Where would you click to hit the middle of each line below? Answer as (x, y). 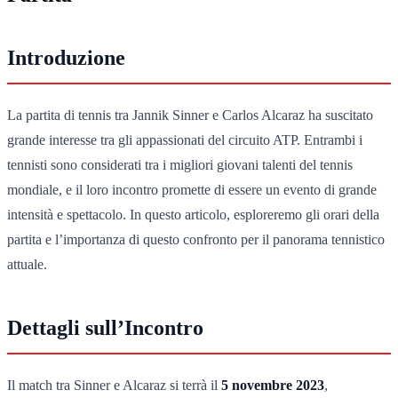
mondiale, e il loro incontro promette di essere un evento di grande (192, 189)
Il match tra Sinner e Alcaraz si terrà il (114, 385)
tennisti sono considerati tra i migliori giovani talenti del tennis (180, 164)
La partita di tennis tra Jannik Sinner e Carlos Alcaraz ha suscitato (190, 115)
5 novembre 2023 (273, 385)
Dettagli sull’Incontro (105, 327)
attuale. (27, 264)
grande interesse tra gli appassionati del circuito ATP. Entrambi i (185, 139)
